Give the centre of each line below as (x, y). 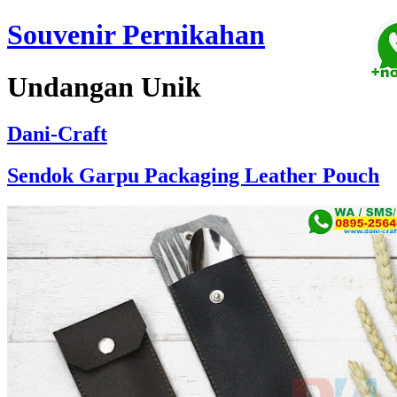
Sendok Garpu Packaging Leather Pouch (193, 176)
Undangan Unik (104, 86)
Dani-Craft (57, 134)
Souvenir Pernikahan (136, 35)
